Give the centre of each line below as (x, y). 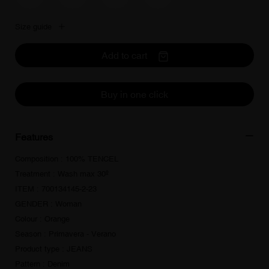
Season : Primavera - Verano (65, 234)
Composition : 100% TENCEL (67, 159)
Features (34, 137)
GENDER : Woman (48, 204)
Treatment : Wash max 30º (62, 174)
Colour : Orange (42, 219)
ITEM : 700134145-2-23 (56, 189)
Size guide (33, 27)
